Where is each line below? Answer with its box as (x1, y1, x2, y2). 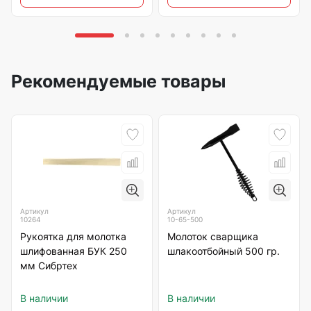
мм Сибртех (20, 260, 78, 272)
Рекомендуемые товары (11, 71, 226, 92)
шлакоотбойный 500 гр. (167, 245, 280, 258)
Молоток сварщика (167, 230, 258, 243)
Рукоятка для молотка (20, 230, 126, 243)
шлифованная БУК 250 (20, 245, 127, 258)
